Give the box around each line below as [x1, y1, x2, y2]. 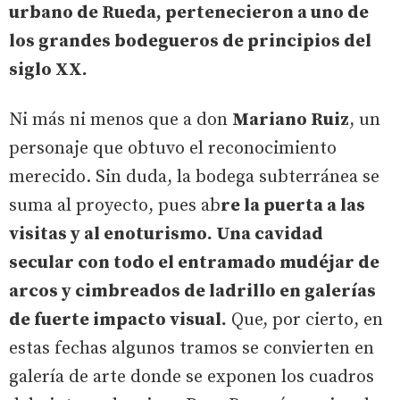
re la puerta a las [221, 194, 365, 217]
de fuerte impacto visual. [9, 308, 227, 331]
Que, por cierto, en [227, 308, 383, 331]
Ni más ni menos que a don [9, 108, 232, 131]
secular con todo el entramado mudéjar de [9, 251, 379, 274]
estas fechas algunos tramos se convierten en [9, 337, 374, 360]
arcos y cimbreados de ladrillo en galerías [9, 279, 376, 303]
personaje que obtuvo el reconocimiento [9, 137, 337, 160]
